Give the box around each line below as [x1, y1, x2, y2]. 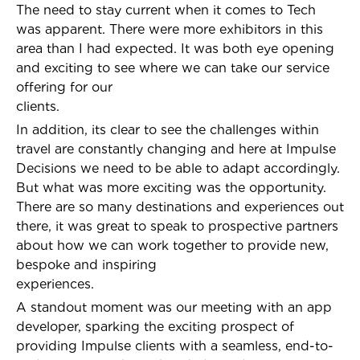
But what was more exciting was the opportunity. [16, 180, 326, 195]
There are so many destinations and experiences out [16, 199, 344, 215]
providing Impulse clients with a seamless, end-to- [16, 338, 333, 354]
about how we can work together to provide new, [16, 238, 329, 253]
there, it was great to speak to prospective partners [16, 219, 338, 234]
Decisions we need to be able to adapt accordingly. [16, 161, 340, 176]
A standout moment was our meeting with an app [16, 300, 332, 315]
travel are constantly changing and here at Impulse [16, 141, 336, 157]
